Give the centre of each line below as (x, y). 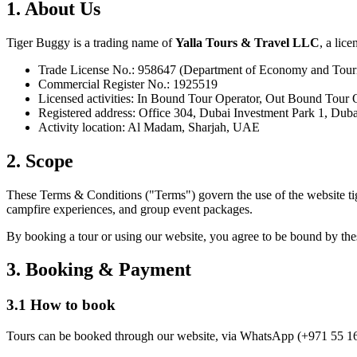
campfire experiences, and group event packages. (129, 209)
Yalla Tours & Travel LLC (247, 42)
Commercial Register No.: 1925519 (128, 84)
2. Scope (40, 161)
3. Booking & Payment (99, 270)
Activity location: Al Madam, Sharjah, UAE (149, 127)
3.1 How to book (61, 305)
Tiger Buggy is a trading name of (91, 42)
